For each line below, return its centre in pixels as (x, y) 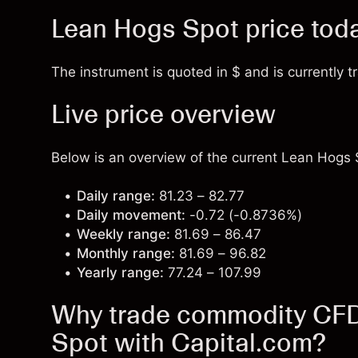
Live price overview (163, 114)
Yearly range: (120, 272)
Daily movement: (131, 215)
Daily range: (116, 196)
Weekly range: (123, 234)
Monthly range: (126, 253)
